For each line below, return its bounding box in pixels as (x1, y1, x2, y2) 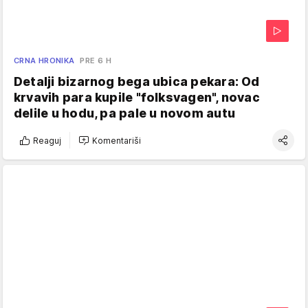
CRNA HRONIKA (14, 56, 75, 66)
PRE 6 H (80, 56, 112, 66)
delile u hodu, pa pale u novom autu (14, 106, 235, 121)
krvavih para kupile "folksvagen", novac (14, 90, 260, 105)
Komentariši (92, 135, 141, 146)
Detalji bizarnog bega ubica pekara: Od (14, 74, 260, 89)
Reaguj (33, 135, 61, 146)
